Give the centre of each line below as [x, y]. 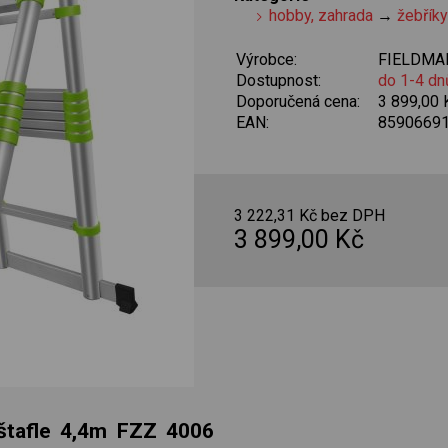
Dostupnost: [278, 80]
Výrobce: [266, 59]
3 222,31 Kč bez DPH [309, 216]
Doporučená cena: [298, 101]
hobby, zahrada [321, 15]
